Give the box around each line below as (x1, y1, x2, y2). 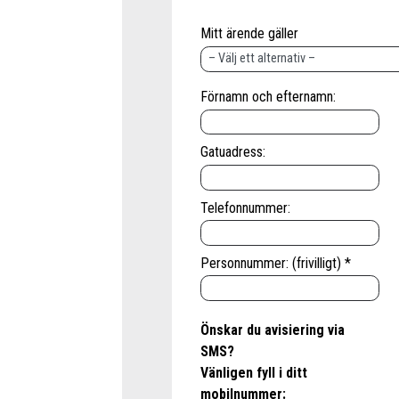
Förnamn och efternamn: (200, 88, 336, 106)
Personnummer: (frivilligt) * (200, 254, 351, 272)
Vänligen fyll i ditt (200, 363, 307, 381)
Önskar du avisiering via (200, 321, 345, 338)
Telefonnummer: (200, 199, 290, 216)
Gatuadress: (200, 143, 265, 161)
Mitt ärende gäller (200, 24, 298, 42)
